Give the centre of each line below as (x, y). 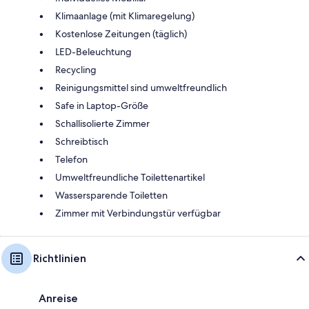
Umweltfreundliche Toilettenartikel (130, 177)
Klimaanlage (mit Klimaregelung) (125, 16)
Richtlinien (60, 258)
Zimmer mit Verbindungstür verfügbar (138, 213)
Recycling (76, 69)
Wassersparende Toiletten (111, 195)
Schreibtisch (82, 141)
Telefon (71, 159)
